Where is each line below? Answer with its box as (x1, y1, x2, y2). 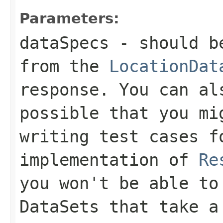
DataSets (19, 196, 99, 217)
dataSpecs (19, 32, 109, 53)
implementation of (19, 149, 199, 170)
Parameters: (19, 9, 119, 27)
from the (19, 56, 109, 76)
